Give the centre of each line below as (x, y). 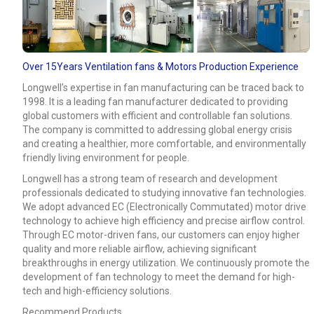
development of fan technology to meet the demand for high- (158, 277)
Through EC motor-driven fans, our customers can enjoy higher (161, 235)
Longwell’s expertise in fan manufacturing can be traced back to (163, 88)
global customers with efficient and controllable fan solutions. (157, 116)
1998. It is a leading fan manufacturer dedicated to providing (155, 102)
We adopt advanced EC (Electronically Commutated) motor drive (164, 207)
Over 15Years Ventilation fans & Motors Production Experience (160, 67)
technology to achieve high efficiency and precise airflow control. (163, 221)
